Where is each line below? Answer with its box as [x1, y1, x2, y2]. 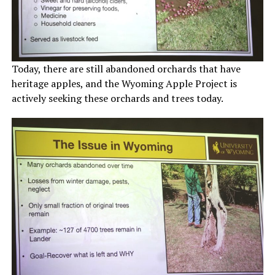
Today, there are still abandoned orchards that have [11, 62, 241, 76]
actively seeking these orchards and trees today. [11, 91, 223, 106]
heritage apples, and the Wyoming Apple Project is [11, 77, 237, 91]
